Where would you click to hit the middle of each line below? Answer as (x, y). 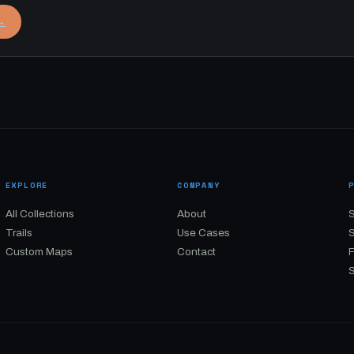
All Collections (40, 214)
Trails (19, 233)
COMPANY (198, 185)
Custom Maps (39, 252)
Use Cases (203, 233)
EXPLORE (27, 185)
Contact (196, 252)
